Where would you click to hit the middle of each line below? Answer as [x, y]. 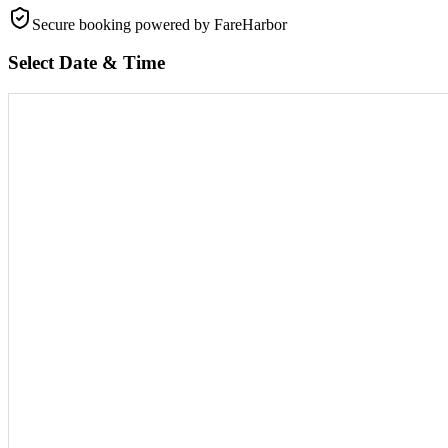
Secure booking [83, 24]
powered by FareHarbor [211, 24]
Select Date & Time [86, 63]
